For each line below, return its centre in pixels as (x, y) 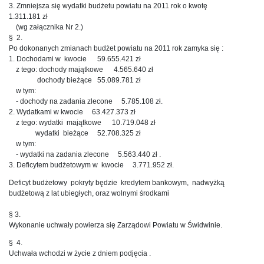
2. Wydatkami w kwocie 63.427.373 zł (72, 112)
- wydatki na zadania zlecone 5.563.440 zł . (85, 154)
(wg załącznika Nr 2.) (46, 27)
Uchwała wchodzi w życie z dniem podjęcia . (80, 253)
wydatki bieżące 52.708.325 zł (75, 133)
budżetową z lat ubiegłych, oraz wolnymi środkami (89, 193)
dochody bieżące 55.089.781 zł (75, 80)
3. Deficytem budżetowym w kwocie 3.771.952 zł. (91, 165)
